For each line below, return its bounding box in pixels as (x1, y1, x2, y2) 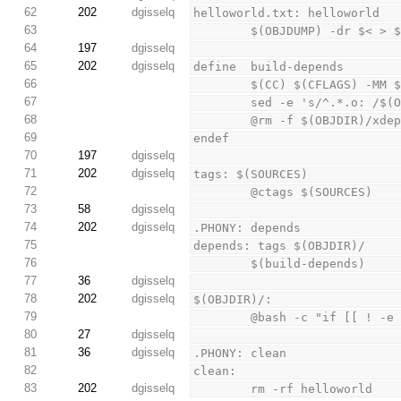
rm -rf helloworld (251, 382, 373, 397)
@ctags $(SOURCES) (251, 185, 373, 200)
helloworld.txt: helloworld (193, 6, 380, 21)
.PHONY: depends (193, 221, 302, 235)
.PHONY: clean (193, 346, 287, 361)
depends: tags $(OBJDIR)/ (193, 239, 366, 253)
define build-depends (193, 60, 345, 74)
